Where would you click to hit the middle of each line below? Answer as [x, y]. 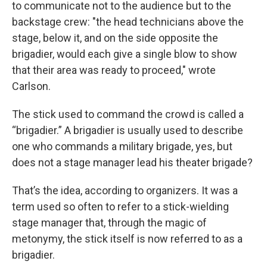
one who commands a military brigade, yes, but [122, 147]
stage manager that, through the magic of [109, 223]
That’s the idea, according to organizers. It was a [125, 191]
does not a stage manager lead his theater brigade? [132, 163]
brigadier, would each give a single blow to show [125, 54]
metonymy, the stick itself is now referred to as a [127, 239]
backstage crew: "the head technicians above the [128, 22]
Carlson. [31, 86]
